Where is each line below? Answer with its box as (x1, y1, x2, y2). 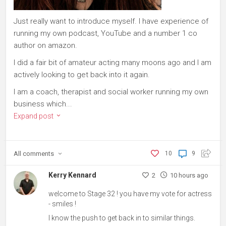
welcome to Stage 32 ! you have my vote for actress (48, 190, 212, 198)
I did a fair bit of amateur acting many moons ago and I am (14, 58, 211, 68)
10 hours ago (169, 172, 208, 180)
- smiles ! (48, 200, 77, 208)
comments (21, 150, 55, 158)
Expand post (14, 112, 55, 121)
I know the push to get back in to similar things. (48, 214, 196, 222)
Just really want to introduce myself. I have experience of (14, 17, 208, 26)
